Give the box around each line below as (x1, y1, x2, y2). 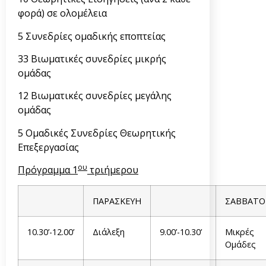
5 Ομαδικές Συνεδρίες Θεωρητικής (18, 126, 176, 140)
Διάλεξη (93, 226, 125, 238)
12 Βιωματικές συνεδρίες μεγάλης (18, 89, 172, 103)
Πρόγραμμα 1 (18, 163, 78, 177)
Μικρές (225, 226, 254, 238)
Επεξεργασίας (18, 140, 79, 154)
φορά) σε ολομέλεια (18, 7, 107, 20)
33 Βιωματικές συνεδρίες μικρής (18, 52, 166, 65)
